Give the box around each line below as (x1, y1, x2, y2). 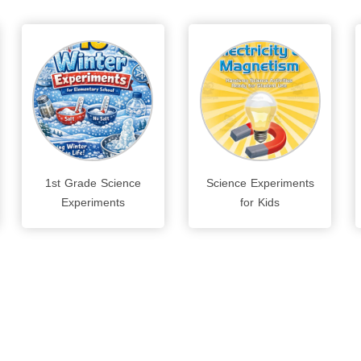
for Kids (240, 196, 280, 209)
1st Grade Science (44, 176, 141, 189)
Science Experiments (205, 176, 314, 189)
